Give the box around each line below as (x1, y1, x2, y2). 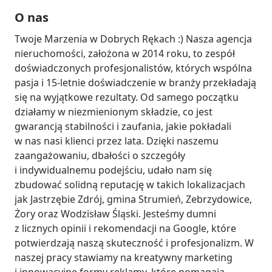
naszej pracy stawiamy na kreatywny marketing (15, 250, 233, 264)
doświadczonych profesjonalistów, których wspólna (15, 61, 252, 75)
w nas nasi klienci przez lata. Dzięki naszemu (15, 134, 219, 148)
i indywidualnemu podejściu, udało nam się (15, 163, 212, 177)
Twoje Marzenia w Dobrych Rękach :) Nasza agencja (15, 32, 252, 46)
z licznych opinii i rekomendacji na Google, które (15, 221, 236, 235)
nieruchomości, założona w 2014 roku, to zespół (15, 46, 235, 60)
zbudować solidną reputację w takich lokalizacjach (15, 177, 245, 191)
